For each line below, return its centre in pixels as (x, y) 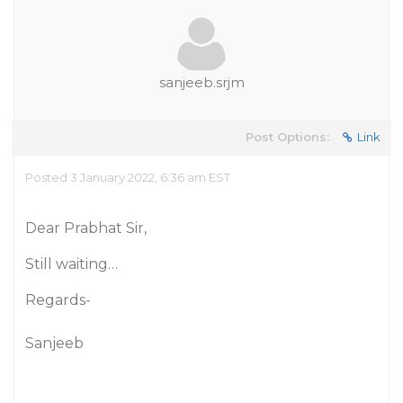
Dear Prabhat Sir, (86, 228)
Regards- (58, 300)
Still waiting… (72, 264)
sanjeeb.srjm (201, 82)
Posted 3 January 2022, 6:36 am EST (128, 177)
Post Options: (287, 137)
